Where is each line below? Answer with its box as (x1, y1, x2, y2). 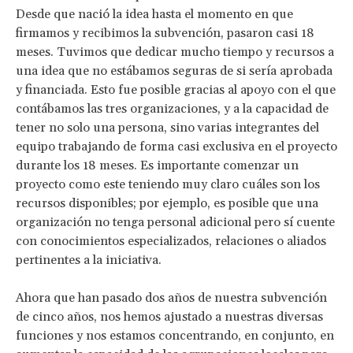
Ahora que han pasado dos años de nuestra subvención (16, 290, 327, 307)
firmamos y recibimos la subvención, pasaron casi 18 (16, 25, 314, 42)
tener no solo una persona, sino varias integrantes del (16, 120, 319, 136)
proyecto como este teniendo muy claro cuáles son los (16, 176, 320, 193)
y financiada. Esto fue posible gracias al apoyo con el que (16, 82, 336, 98)
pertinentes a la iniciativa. (16, 252, 162, 269)
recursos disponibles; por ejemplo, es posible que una (16, 195, 318, 212)
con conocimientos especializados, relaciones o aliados (16, 233, 326, 250)
